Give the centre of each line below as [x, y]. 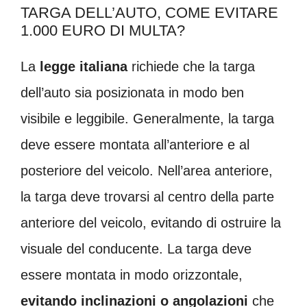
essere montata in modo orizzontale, [132, 274]
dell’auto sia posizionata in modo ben [132, 92]
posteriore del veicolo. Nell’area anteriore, [147, 170]
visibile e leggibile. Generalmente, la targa [147, 118]
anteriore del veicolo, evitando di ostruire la [151, 222]
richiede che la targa [191, 66]
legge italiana [84, 66]
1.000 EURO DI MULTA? [103, 30]
